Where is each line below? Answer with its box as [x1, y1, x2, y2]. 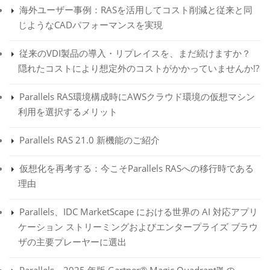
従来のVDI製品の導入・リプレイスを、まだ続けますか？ [19, 47, 251, 60]
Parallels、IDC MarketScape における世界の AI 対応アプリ [19, 206, 258, 218]
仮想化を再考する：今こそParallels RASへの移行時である [19, 162, 254, 175]
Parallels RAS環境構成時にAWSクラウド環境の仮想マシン [19, 90, 255, 103]
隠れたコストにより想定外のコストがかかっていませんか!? [18, 62, 259, 75]
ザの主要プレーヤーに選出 [18, 236, 127, 248]
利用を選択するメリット [18, 105, 118, 118]
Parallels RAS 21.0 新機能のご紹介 [19, 134, 160, 146]
